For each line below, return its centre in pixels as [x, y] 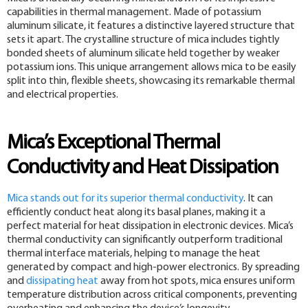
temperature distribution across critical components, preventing [152, 295]
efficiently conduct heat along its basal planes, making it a [136, 212]
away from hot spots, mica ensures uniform [197, 281]
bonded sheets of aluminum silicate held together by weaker [143, 54]
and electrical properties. [63, 95]
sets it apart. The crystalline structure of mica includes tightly [143, 40]
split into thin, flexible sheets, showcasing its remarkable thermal [151, 81]
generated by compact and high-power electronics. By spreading [153, 267]
